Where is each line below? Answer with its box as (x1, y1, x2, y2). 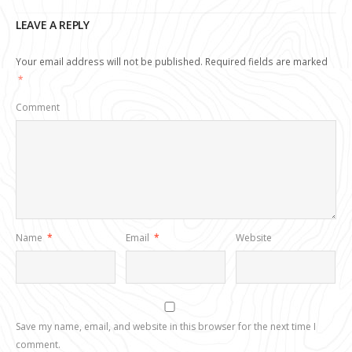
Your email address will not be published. (16, 55, 203, 68)
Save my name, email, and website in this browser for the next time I (16, 319, 316, 333)
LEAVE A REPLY (16, 17, 90, 33)
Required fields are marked (203, 55, 328, 68)
